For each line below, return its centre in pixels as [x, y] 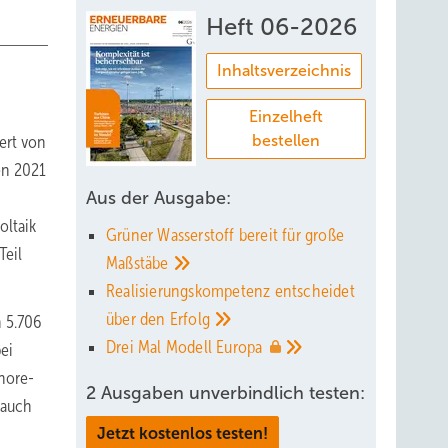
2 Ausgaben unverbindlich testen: [225, 393]
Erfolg [192, 319]
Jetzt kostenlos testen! [182, 433]
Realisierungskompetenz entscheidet [230, 291]
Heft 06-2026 [281, 27]
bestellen [286, 140]
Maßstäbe [139, 263]
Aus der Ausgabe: [158, 198]
